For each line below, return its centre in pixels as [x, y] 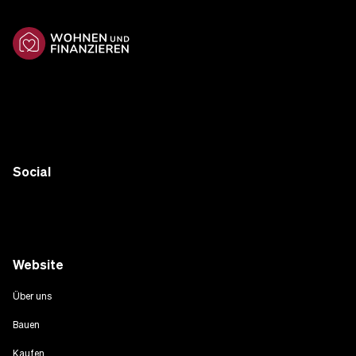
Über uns [32, 296]
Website [38, 265]
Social [32, 172]
